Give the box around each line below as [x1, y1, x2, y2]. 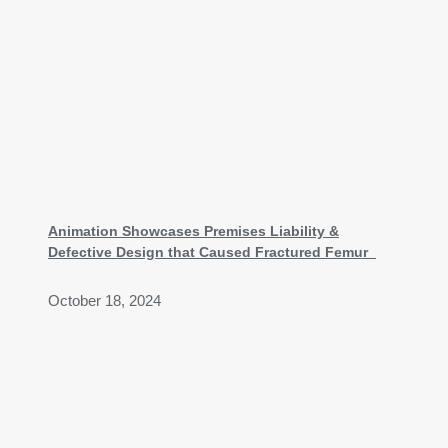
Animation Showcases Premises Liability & [48, 223, 339, 240]
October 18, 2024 [48, 293, 161, 310]
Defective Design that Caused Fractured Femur [48, 244, 376, 261]
